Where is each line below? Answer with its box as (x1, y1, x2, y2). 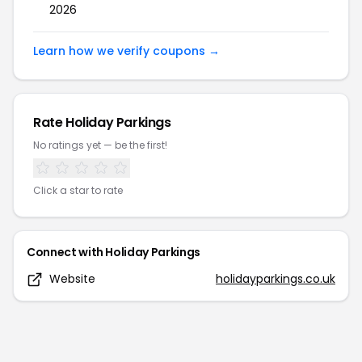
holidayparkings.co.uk (216, 271, 335, 287)
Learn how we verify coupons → (33, 43, 220, 59)
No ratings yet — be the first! (33, 138, 167, 152)
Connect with (27, 244, 106, 260)
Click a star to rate (33, 183, 123, 197)
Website (49, 271, 95, 287)
